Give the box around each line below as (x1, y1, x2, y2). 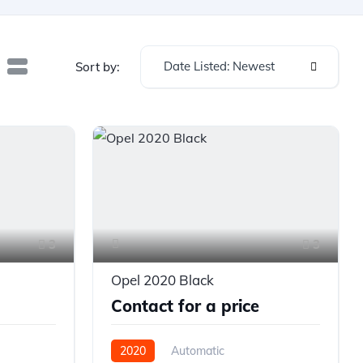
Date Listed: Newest (164, 58, 275, 74)
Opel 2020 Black (110, 271, 214, 288)
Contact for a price (110, 295, 259, 316)
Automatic (170, 343, 224, 358)
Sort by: (75, 58, 120, 75)
